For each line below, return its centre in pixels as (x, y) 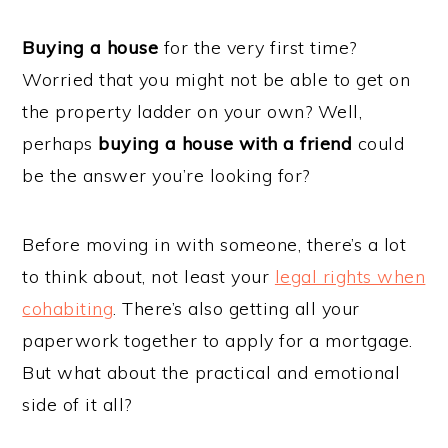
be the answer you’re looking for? (166, 175)
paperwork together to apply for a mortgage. (217, 340)
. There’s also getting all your (236, 308)
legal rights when (350, 276)
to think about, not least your (148, 276)
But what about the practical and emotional (211, 372)
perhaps (60, 143)
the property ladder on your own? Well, (192, 111)
